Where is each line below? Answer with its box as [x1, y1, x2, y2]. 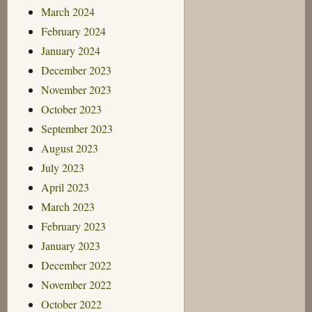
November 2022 [40, 276, 111, 292]
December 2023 [40, 62, 111, 77]
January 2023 [40, 237, 100, 253]
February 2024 [40, 23, 106, 38]
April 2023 [40, 179, 89, 194]
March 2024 [40, 3, 95, 19]
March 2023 [40, 198, 95, 214]
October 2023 [40, 101, 102, 116]
